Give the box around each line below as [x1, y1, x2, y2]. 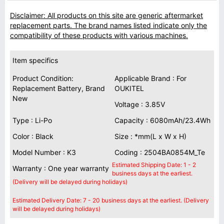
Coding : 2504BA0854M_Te [114, 148, 205, 156]
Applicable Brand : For [114, 74, 186, 82]
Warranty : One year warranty [12, 164, 109, 172]
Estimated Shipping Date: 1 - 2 [112, 161, 196, 168]
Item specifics [12, 56, 58, 64]
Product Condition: [12, 74, 73, 82]
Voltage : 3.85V [114, 100, 165, 108]
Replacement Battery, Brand [12, 84, 105, 92]
